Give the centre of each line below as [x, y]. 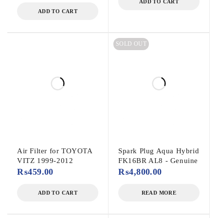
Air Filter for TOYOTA [55, 151]
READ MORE [159, 193]
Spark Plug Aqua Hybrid [159, 151]
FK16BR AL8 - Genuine [158, 161]
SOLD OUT [131, 44]
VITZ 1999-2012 [45, 161]
